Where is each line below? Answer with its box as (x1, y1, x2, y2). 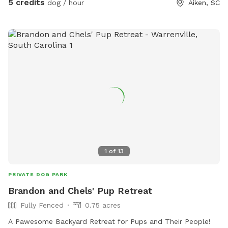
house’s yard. (8, 2, 52, 11)
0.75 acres (85, 201, 121, 209)
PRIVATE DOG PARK (8, 171, 68, 177)
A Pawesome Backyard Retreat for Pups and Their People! (8, 217, 211, 225)
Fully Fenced (20, 201, 64, 209)
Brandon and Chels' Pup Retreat (8, 185, 152, 196)
